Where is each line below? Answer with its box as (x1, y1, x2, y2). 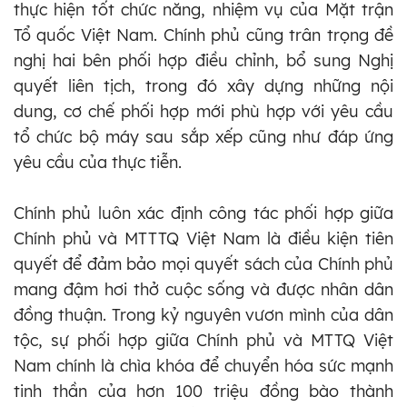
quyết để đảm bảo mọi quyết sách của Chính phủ (14, 253, 393, 274)
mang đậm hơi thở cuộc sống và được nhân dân (14, 278, 393, 300)
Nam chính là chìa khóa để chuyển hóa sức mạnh (14, 354, 393, 376)
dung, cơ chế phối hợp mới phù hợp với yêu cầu (14, 100, 393, 122)
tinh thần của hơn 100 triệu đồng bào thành (14, 380, 393, 402)
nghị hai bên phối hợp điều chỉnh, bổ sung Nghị (14, 49, 393, 71)
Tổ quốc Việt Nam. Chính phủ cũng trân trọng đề (14, 24, 393, 45)
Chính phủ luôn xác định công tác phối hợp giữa (14, 202, 393, 223)
